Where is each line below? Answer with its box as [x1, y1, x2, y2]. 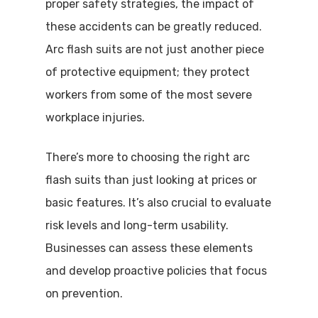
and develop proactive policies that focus [45, 264, 267, 278]
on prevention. [45, 287, 123, 300]
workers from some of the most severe [45, 88, 252, 102]
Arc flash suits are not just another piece [45, 43, 264, 56]
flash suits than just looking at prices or [45, 173, 257, 187]
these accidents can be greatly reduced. [45, 20, 262, 33]
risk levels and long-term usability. [45, 219, 229, 232]
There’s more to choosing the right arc [45, 150, 250, 164]
